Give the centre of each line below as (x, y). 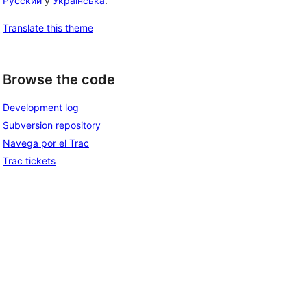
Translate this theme (48, 27)
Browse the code (59, 79)
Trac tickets (29, 161)
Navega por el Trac (46, 143)
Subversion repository (52, 125)
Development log (41, 108)
